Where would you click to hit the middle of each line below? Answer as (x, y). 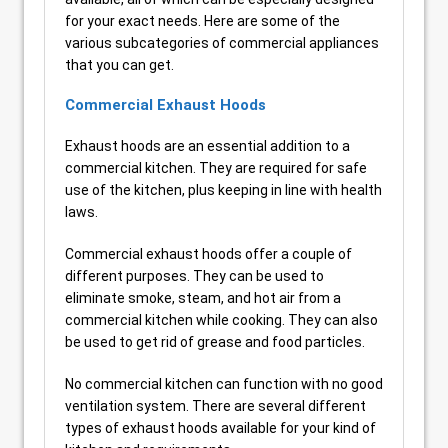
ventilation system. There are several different (215, 406)
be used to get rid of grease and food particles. (215, 342)
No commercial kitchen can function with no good (224, 384)
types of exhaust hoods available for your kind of (220, 428)
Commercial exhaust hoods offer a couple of (208, 254)
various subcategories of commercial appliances (222, 43)
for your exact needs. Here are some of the (202, 21)
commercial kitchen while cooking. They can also (221, 320)
